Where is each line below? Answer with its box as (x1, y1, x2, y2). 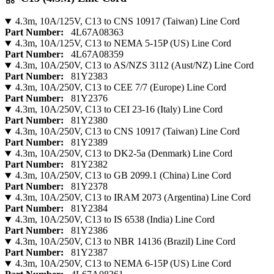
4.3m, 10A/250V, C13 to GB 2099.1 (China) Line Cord (15, 170, 231, 181)
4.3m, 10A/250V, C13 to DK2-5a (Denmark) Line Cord (15, 148, 232, 159)
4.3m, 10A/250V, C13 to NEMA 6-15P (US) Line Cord (15, 258, 231, 269)
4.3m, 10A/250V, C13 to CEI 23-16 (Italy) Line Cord (15, 104, 223, 115)
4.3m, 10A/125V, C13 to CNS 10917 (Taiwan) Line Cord (15, 16, 240, 27)
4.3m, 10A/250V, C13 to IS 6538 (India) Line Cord (15, 214, 215, 225)
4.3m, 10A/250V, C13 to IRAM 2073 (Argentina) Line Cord (15, 192, 251, 203)
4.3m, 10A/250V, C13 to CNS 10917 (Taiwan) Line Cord (15, 126, 240, 137)
